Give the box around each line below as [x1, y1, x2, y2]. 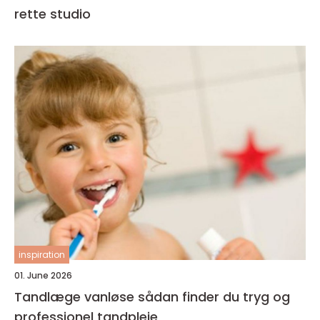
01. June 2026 [14, 269, 72, 281]
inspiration [19, 248, 65, 261]
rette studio [14, 4, 91, 23]
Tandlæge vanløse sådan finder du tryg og [14, 287, 138, 306]
